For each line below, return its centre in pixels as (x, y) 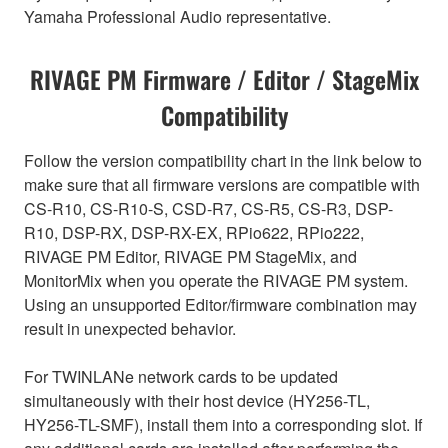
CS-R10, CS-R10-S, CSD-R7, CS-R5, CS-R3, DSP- (208, 208)
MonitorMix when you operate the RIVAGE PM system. (216, 280)
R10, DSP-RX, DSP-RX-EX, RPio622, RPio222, (194, 232)
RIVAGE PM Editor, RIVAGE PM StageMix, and (190, 256)
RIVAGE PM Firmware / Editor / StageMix (224, 78)
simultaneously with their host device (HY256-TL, (197, 400)
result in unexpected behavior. (130, 328)
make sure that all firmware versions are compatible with (222, 184)
